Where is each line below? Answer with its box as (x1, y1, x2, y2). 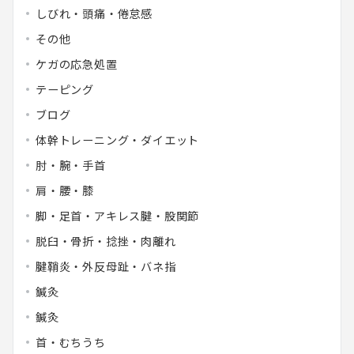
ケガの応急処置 (36, 56, 118, 73)
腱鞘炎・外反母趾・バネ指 (36, 258, 176, 275)
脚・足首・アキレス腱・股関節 (36, 208, 200, 224)
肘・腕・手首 (36, 157, 106, 174)
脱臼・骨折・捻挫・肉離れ (36, 233, 176, 250)
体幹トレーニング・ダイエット (36, 132, 200, 149)
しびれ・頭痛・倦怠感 (36, 6, 153, 22)
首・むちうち (36, 334, 106, 351)
